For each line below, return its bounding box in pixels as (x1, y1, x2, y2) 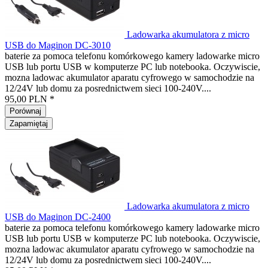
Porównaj (10, 106, 41, 115)
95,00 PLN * (5, 94, 54, 104)
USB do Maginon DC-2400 (5, 212, 111, 222)
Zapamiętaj (10, 119, 48, 128)
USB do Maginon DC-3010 (5, 40, 111, 50)
